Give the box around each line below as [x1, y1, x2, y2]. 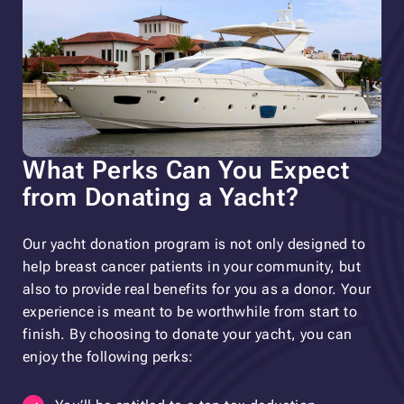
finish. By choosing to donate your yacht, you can [23, 325, 353, 343]
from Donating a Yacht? [23, 181, 299, 212]
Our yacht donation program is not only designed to [23, 234, 365, 252]
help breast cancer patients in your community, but [23, 257, 361, 275]
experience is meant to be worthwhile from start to [23, 302, 357, 320]
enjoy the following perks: [23, 347, 194, 365]
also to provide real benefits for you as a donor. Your [23, 280, 372, 298]
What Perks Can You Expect [23, 154, 350, 185]
